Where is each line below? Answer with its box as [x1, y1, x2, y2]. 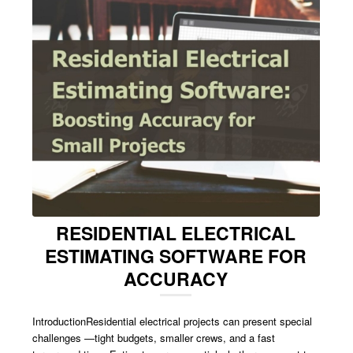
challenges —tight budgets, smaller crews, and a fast [32, 329, 276, 345]
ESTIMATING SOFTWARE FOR [45, 242, 307, 269]
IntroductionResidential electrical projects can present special [32, 313, 313, 329]
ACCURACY [124, 265, 229, 292]
